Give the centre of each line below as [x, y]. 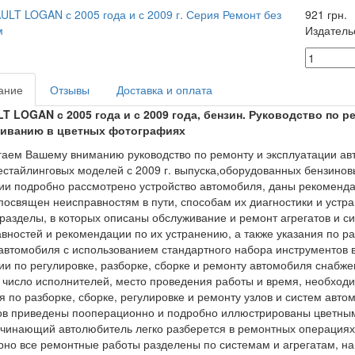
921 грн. [326, 14]
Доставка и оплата [164, 90]
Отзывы [69, 90]
